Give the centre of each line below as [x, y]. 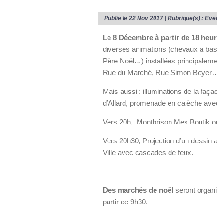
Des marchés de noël [138, 190]
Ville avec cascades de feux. [148, 152]
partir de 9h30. [125, 202]
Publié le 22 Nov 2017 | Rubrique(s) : [155, 18]
